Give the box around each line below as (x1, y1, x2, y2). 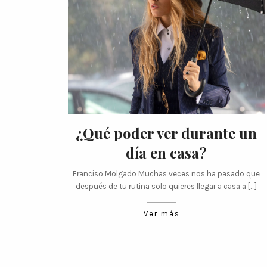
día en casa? (126, 142, 207, 162)
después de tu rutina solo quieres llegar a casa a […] (76, 181, 257, 191)
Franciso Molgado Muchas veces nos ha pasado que (73, 169, 260, 178)
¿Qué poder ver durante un (76, 123, 257, 142)
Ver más (143, 209, 180, 219)
